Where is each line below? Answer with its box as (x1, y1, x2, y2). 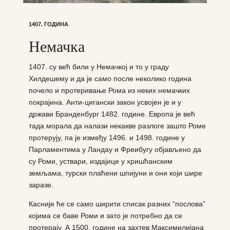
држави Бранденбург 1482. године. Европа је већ (28, 109, 195, 118)
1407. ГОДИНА (28, 21, 68, 27)
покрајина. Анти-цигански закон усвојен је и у (28, 98, 181, 106)
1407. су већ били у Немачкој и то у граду (28, 62, 169, 71)
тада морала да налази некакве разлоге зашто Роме (28, 121, 206, 130)
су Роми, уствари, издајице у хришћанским (28, 157, 172, 165)
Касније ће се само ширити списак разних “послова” (28, 199, 205, 208)
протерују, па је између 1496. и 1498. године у (28, 133, 185, 142)
